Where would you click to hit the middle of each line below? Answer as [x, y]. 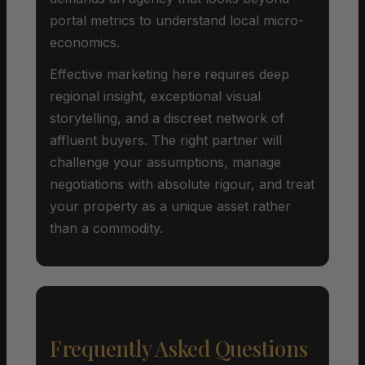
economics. [85, 42]
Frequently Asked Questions [179, 348]
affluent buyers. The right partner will [166, 140]
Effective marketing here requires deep [169, 74]
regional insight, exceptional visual [155, 96]
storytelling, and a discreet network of [167, 118]
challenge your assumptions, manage [165, 162]
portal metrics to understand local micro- [177, 20]
